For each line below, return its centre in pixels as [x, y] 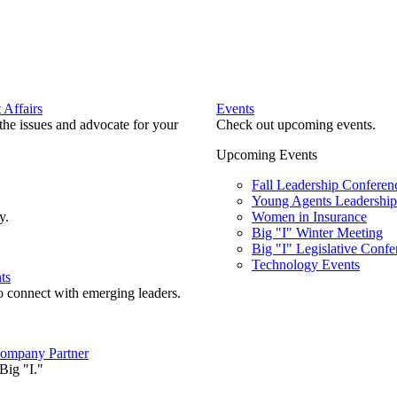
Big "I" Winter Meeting [317, 233]
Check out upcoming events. [296, 125]
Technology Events [306, 265]
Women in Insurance [309, 217]
